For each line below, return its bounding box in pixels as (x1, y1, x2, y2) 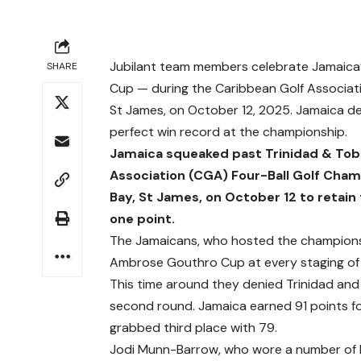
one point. (110, 210, 176, 227)
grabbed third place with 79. (110, 319, 278, 336)
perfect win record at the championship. (110, 123, 348, 140)
